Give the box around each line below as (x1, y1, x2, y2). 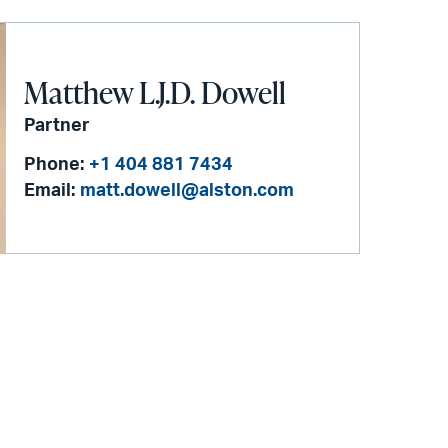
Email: (24, 181, 76, 200)
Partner (24, 116, 91, 135)
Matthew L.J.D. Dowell (24, 70, 287, 113)
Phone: (24, 155, 85, 174)
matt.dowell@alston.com (80, 181, 295, 200)
